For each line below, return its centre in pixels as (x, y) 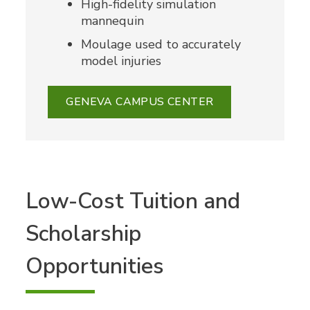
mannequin (113, 21)
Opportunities (95, 266)
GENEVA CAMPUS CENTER (140, 101)
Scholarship (84, 233)
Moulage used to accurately (161, 44)
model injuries (121, 61)
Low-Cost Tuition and (133, 201)
